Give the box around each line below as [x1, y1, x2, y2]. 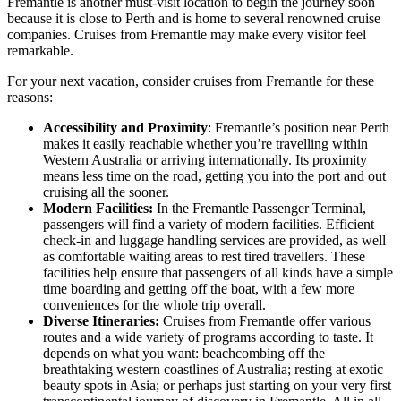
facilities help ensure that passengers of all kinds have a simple [43, 264, 393, 280]
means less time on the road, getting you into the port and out [43, 167, 386, 183]
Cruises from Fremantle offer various [163, 312, 371, 328]
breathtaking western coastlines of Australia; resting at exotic [43, 361, 383, 377]
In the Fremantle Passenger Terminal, [153, 200, 366, 216]
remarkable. [7, 42, 73, 58]
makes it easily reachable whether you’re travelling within [43, 135, 368, 151]
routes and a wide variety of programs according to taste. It [43, 328, 373, 345]
